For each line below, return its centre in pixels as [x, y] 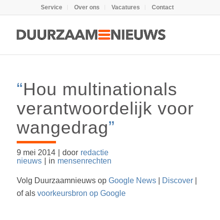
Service [52, 7]
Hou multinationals [100, 89]
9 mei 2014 [36, 152]
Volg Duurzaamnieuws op [62, 180]
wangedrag [62, 127]
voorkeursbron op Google [81, 193]
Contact [163, 7]
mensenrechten [84, 161]
